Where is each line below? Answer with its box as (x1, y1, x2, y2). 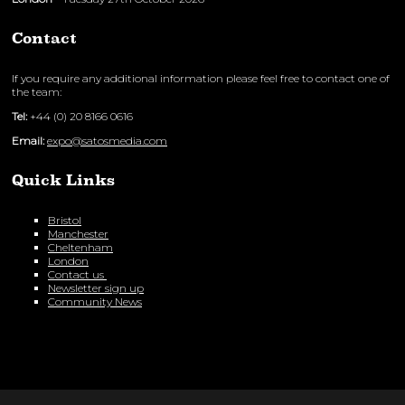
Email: (12, 134, 44, 148)
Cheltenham (48, 240, 113, 255)
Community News (48, 295, 142, 309)
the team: (12, 85, 61, 99)
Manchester (48, 227, 108, 241)
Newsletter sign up (48, 281, 144, 296)
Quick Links (12, 172, 115, 190)
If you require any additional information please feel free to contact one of (12, 71, 390, 86)
